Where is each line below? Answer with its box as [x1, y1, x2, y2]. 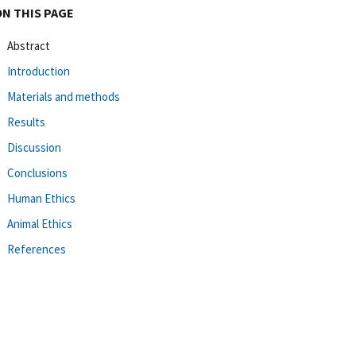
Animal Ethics [7, 215, 72, 231]
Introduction [7, 63, 70, 79]
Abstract [7, 37, 50, 53]
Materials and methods [7, 88, 120, 104]
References [7, 241, 66, 257]
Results [7, 114, 45, 130]
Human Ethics [7, 190, 75, 206]
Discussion [7, 139, 61, 155]
